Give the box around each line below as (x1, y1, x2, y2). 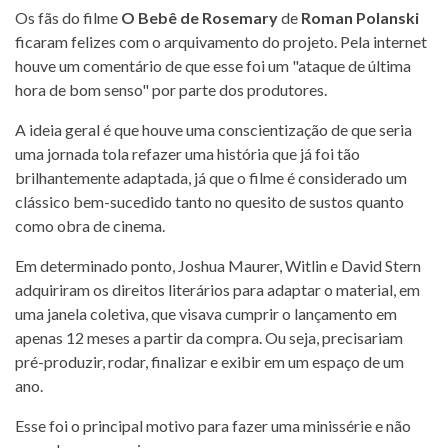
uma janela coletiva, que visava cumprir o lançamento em (15, 304, 397, 323)
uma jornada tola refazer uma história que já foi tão (15, 144, 360, 163)
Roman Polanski (301, 8, 419, 27)
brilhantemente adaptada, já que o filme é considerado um (15, 168, 407, 187)
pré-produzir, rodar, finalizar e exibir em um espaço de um (15, 352, 404, 371)
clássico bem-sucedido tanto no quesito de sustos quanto (15, 192, 404, 211)
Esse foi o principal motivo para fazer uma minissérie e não (15, 416, 411, 435)
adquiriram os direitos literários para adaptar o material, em (15, 280, 420, 299)
